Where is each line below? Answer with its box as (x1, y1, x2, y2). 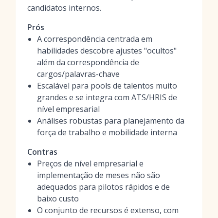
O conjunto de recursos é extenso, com (37, 205, 179, 216)
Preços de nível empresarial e (37, 158, 144, 169)
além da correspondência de (37, 57, 139, 68)
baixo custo (37, 193, 79, 204)
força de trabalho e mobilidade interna (37, 127, 177, 138)
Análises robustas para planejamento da (37, 115, 184, 126)
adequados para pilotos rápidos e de (37, 182, 170, 192)
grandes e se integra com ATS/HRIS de (37, 92, 177, 103)
